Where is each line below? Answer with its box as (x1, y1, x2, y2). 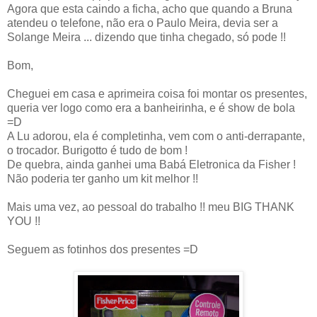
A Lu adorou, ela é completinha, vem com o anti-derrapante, (7, 129, 305, 142)
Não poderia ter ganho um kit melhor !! (7, 172, 198, 185)
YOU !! (7, 214, 40, 227)
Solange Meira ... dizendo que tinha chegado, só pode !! (7, 30, 286, 43)
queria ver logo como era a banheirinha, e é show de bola (7, 101, 295, 114)
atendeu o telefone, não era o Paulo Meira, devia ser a (7, 16, 278, 29)
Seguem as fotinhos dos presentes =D (7, 243, 198, 255)
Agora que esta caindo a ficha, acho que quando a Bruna (7, 2, 292, 15)
